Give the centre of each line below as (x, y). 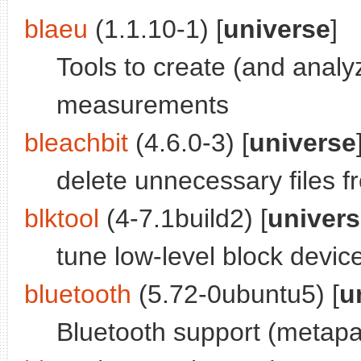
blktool (62, 219)
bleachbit (76, 143)
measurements (143, 105)
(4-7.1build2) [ (183, 219)
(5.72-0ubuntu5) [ (235, 295)
